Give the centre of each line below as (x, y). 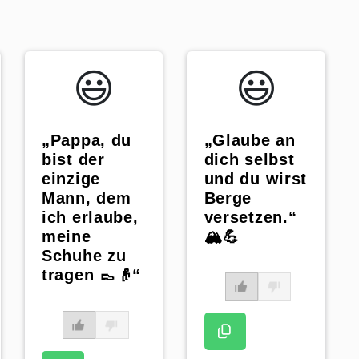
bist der (73, 159)
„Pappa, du (87, 140)
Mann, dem (87, 198)
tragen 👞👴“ (91, 274)
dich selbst (249, 159)
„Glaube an (250, 140)
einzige (71, 178)
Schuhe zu (84, 255)
